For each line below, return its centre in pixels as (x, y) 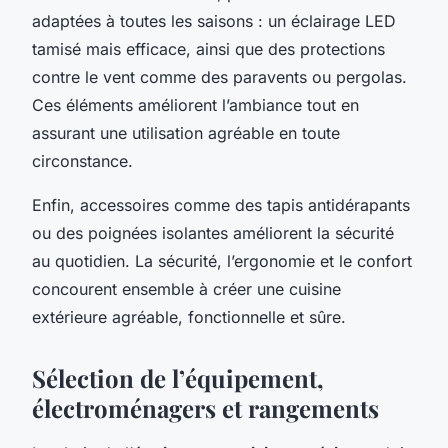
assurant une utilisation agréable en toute (186, 132)
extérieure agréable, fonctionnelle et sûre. (189, 316)
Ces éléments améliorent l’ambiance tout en (195, 104)
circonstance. (82, 160)
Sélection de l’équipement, (178, 377)
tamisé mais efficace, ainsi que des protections (208, 48)
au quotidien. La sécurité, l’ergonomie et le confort (222, 260)
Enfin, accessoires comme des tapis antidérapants (221, 204)
